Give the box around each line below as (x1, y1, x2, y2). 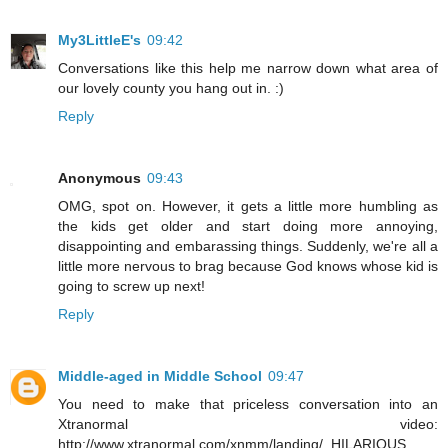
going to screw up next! (58, 278, 205, 295)
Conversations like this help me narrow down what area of (58, 60, 438, 77)
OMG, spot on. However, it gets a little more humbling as (58, 198, 438, 215)
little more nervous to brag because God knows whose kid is (58, 258, 438, 275)
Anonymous (58, 170, 141, 187)
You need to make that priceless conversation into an (58, 396, 438, 413)
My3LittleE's (58, 32, 141, 49)
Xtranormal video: (58, 416, 438, 433)
